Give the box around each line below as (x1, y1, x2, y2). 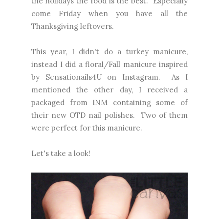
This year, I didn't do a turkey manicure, (31, 46, 188, 56)
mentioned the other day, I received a (31, 85, 188, 94)
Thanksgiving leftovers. (31, 21, 114, 31)
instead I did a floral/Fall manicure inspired (31, 59, 188, 69)
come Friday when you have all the (31, 8, 188, 18)
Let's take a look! (31, 148, 90, 158)
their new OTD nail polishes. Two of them (31, 110, 188, 120)
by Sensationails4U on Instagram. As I (31, 72, 188, 82)
